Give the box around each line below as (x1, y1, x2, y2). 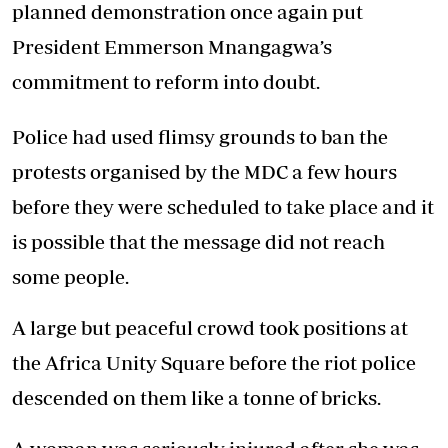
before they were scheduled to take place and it (12, 195, 434, 219)
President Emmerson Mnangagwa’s (12, 35, 332, 59)
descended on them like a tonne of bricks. (12, 386, 381, 410)
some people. (12, 265, 129, 289)
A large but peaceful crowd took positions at (12, 316, 408, 340)
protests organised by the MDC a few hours (12, 160, 397, 184)
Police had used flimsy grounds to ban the (12, 125, 388, 149)
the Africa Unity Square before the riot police (12, 351, 416, 375)
